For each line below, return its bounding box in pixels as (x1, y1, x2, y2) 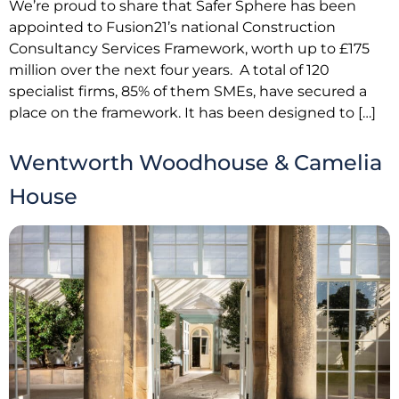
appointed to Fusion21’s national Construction (9, 18, 336, 36)
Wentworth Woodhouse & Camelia (9, 150, 382, 176)
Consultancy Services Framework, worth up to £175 (9, 39, 370, 57)
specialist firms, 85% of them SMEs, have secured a (9, 82, 367, 100)
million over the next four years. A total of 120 (9, 61, 330, 78)
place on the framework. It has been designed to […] (9, 103, 376, 121)
